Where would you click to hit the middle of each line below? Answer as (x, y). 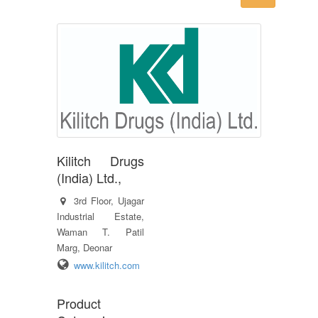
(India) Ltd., (89, 177)
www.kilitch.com (107, 265)
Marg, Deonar (84, 247)
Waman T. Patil (100, 231)
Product (79, 303)
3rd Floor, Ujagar (109, 200)
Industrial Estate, (100, 216)
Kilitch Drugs (100, 160)
